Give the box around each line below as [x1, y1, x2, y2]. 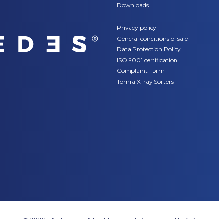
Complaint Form [117, 67, 165, 74]
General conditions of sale [117, 35, 188, 42]
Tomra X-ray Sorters [117, 78, 174, 85]
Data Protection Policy [117, 45, 181, 53]
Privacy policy [117, 24, 156, 31]
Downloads [117, 1, 149, 9]
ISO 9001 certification [117, 56, 177, 64]
